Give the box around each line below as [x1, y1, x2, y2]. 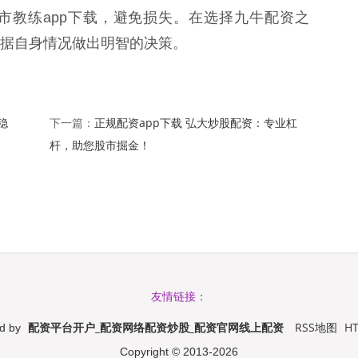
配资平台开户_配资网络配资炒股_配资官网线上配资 [28, 319, 284, 335]
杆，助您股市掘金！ [49, 137, 150, 153]
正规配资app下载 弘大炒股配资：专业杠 [93, 114, 297, 130]
